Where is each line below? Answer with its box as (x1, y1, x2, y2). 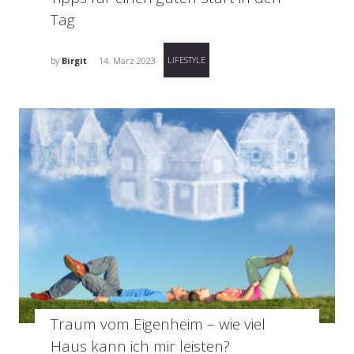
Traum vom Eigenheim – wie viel (51, 314, 265, 335)
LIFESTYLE (168, 54, 205, 66)
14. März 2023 (99, 55, 156, 67)
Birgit (62, 55, 87, 67)
